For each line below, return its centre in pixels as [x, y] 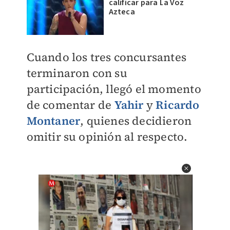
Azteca [122, 12]
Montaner [53, 121]
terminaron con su [77, 73]
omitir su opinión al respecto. [107, 137]
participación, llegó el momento [114, 89]
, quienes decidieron [136, 121]
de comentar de [70, 105]
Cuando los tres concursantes [107, 57]
